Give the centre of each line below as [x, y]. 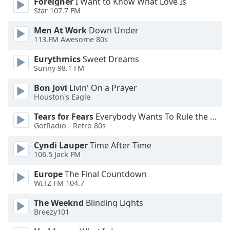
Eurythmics [57, 59]
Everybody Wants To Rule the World [152, 117]
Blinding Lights [113, 203]
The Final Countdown [105, 174]
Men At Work [60, 30]
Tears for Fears [64, 117]
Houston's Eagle [62, 97]
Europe [48, 174]
